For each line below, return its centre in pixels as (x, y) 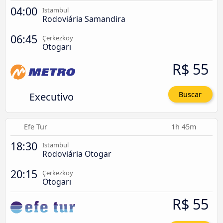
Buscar (190, 95)
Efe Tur (36, 127)
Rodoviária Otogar (77, 154)
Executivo (51, 97)
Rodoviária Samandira (84, 19)
